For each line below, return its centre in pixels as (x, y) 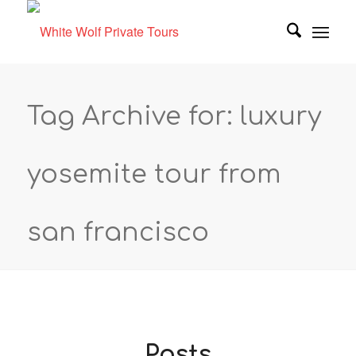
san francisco (118, 232)
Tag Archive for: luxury (174, 116)
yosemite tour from (154, 174)
